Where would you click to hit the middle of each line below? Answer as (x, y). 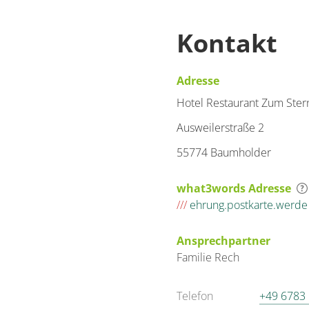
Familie (196, 257)
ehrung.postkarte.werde (247, 205)
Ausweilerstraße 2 (220, 128)
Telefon (195, 296)
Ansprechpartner (223, 241)
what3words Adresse (234, 188)
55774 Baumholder (224, 152)
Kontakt (227, 43)
